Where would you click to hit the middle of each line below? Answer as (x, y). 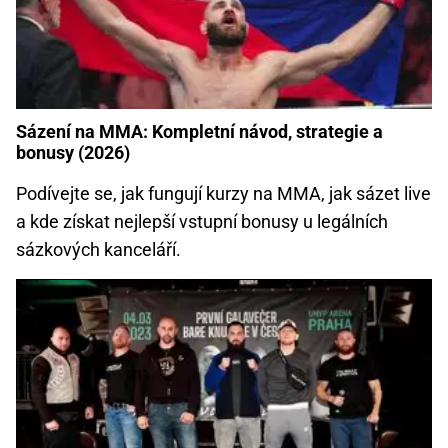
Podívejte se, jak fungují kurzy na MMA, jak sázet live (223, 194)
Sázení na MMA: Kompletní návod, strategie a (199, 132)
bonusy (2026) (73, 153)
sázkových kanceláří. (98, 250)
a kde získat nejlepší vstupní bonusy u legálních (202, 222)
